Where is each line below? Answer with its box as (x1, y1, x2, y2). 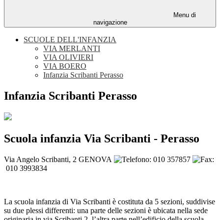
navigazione (93, 19, 127, 27)
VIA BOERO (43, 62, 86, 71)
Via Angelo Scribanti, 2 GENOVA (4, 155, 114, 164)
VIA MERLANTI (43, 44, 100, 53)
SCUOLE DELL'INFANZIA (24, 35, 116, 44)
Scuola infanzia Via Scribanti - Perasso (4, 132, 199, 145)
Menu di (171, 11, 196, 19)
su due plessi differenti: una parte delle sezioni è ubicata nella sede (4, 206, 208, 215)
